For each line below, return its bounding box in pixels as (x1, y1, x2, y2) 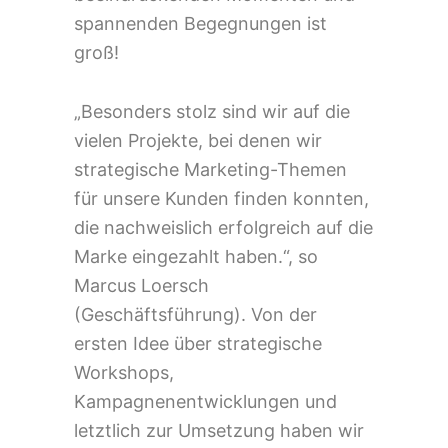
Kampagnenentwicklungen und (74, 390, 337, 412)
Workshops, (74, 361, 174, 383)
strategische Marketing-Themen (74, 158, 347, 180)
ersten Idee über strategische (74, 332, 322, 354)
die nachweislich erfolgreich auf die (74, 216, 373, 238)
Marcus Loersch (74, 274, 209, 296)
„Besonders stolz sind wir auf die (74, 100, 350, 122)
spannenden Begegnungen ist (74, 12, 327, 34)
